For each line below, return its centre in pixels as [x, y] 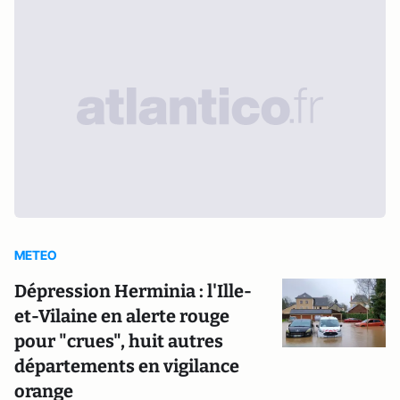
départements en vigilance [127, 366]
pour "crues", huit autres [119, 341]
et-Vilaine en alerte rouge [122, 316]
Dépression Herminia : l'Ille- [133, 291]
